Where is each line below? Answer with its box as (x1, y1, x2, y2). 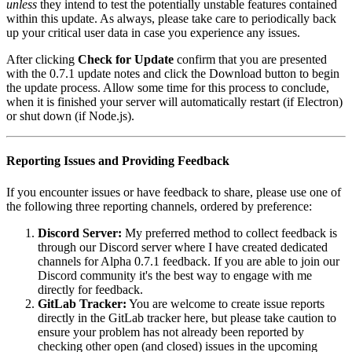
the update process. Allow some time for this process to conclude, (6, 81, 329, 95)
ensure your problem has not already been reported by (38, 324, 304, 339)
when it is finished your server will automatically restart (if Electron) (6, 95, 343, 109)
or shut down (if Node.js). (6, 109, 134, 123)
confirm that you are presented (174, 53, 327, 67)
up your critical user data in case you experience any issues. (6, 26, 300, 40)
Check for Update (78, 53, 174, 67)
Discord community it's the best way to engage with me (38, 268, 312, 282)
